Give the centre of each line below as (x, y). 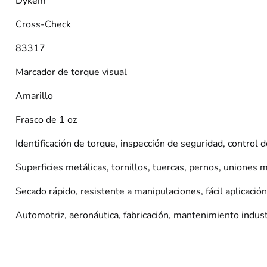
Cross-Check (43, 24)
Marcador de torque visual (71, 72)
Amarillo (34, 96)
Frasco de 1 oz (46, 120)
